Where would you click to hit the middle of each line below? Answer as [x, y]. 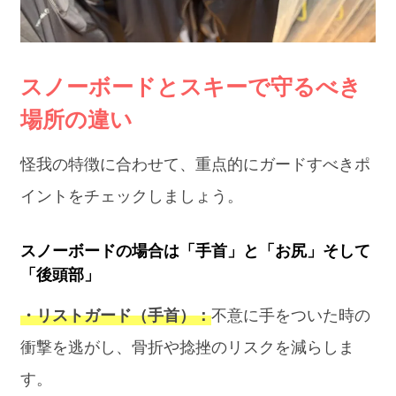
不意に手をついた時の [291, 316]
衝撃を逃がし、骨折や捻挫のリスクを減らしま [188, 348]
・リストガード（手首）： [116, 316]
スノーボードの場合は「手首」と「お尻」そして [196, 251]
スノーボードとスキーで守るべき [191, 86]
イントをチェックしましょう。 [132, 196]
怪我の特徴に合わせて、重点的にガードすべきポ [196, 164]
